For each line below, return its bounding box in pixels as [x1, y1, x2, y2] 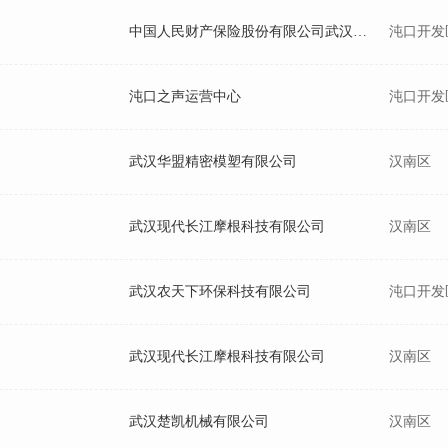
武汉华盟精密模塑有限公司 [129, 154, 297, 169]
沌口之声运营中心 [129, 89, 241, 104]
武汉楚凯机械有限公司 [129, 414, 269, 429]
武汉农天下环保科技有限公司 [129, 284, 311, 299]
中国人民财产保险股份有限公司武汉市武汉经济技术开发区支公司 [353, 24, 367, 39]
